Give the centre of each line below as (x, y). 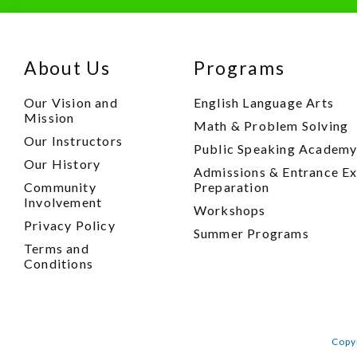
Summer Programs (251, 233)
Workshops (229, 210)
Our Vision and (71, 103)
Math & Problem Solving (271, 126)
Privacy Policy (70, 226)
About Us (67, 68)
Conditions (59, 264)
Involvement (63, 202)
